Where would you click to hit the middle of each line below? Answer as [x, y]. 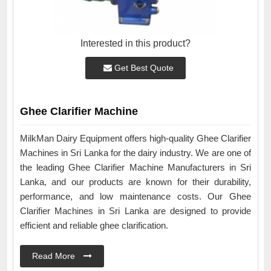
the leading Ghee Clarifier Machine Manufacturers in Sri [135, 168]
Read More [55, 256]
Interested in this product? [135, 44]
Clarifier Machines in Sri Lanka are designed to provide [135, 211]
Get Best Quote [143, 68]
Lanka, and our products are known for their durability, [135, 182]
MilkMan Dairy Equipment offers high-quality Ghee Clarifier [135, 139]
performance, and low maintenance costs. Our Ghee [135, 197]
